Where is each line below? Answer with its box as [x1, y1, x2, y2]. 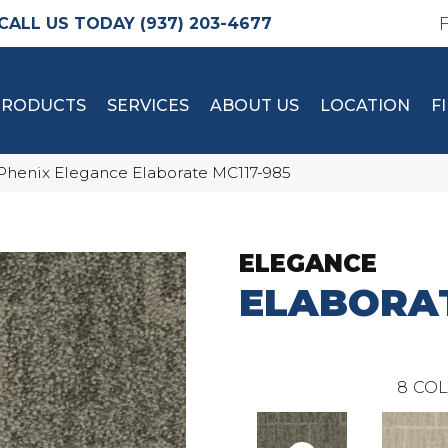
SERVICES [107, 96, 189, 115]
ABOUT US [210, 96, 299, 115]
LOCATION [320, 96, 410, 115]
